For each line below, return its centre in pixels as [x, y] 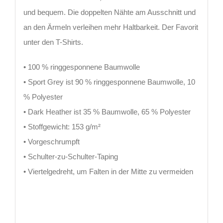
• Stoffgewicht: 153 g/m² [62, 126]
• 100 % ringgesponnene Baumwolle [81, 67]
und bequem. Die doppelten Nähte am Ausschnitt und [109, 12]
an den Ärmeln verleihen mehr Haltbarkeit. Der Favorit [111, 27]
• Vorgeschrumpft [51, 141]
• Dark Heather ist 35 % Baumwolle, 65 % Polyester [107, 111]
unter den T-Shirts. [53, 42]
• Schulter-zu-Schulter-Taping [70, 156]
